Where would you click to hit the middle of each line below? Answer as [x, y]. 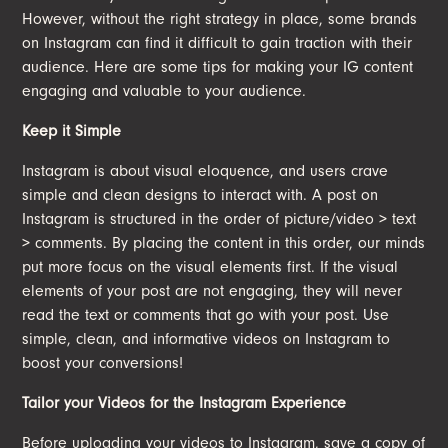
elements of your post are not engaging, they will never [212, 290]
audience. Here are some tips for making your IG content [218, 66]
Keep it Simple [72, 130]
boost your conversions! [103, 362]
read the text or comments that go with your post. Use [206, 314]
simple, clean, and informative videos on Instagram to [206, 338]
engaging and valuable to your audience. [167, 90]
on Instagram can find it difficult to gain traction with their [217, 42]
